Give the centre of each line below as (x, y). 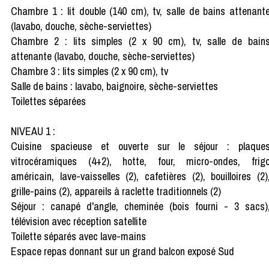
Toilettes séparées (48, 101)
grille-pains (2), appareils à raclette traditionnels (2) (116, 191)
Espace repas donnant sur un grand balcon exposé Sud (122, 251)
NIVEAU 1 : (33, 131)
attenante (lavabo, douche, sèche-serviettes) (103, 56)
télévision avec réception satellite (79, 221)
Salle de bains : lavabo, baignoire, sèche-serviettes (114, 86)
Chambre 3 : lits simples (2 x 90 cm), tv (89, 71)
